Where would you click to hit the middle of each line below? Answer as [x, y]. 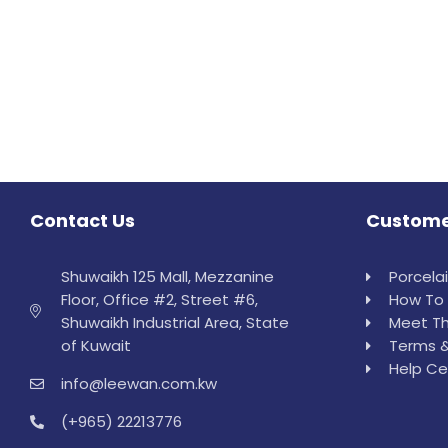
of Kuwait [95, 346]
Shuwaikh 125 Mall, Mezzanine [167, 277]
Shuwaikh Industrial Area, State [174, 323]
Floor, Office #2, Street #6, [159, 300]
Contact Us [82, 221]
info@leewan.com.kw [138, 384]
